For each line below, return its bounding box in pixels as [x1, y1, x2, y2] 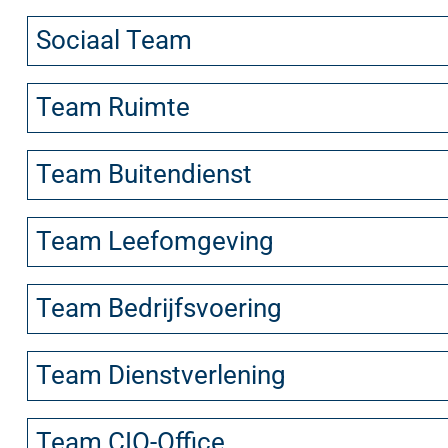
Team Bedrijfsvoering [35, 292, 282, 323]
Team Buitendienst [35, 158, 252, 189]
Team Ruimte [35, 91, 190, 122]
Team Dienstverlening [35, 359, 286, 390]
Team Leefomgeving [35, 225, 274, 256]
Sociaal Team [35, 24, 192, 55]
